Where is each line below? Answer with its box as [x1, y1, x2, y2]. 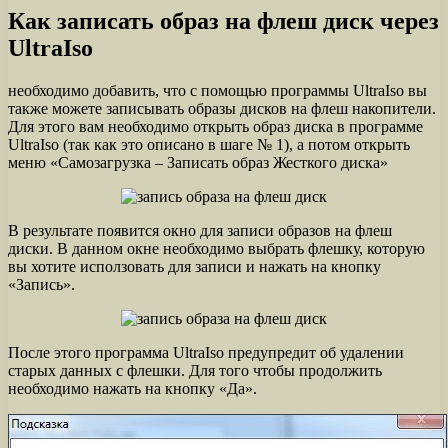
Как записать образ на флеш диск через [8, 7, 439, 34]
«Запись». [8, 275, 75, 293]
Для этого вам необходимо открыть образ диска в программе [8, 117, 423, 135]
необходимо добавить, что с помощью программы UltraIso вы [8, 81, 427, 99]
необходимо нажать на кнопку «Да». [8, 379, 257, 397]
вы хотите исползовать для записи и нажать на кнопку [8, 257, 381, 275]
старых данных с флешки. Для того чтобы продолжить [8, 361, 382, 379]
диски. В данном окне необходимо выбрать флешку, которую [8, 239, 425, 257]
